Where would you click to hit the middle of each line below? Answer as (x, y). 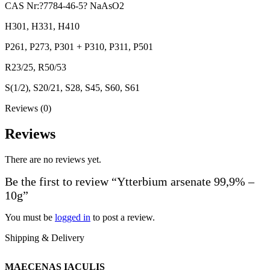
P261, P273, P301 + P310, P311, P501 (79, 46)
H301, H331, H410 (42, 26)
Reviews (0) (28, 108)
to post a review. (123, 217)
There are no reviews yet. (53, 159)
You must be (30, 217)
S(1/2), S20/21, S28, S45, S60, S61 (72, 87)
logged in (73, 217)
